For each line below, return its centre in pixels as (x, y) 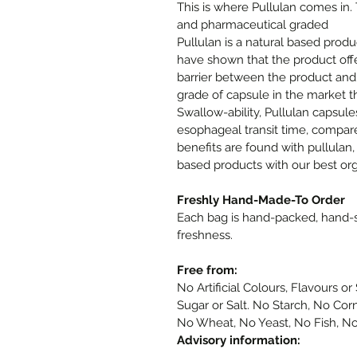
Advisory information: (239, 340)
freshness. (205, 235)
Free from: (207, 270)
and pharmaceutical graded (253, 25)
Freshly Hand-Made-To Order (261, 200)
